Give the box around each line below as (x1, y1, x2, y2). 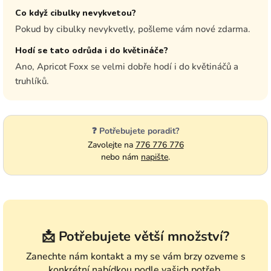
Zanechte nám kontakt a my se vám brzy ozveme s (25, 250, 246, 264)
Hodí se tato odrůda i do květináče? (15, 45, 168, 57)
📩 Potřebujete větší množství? (42, 227, 229, 246)
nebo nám (101, 151, 141, 163)
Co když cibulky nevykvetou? (15, 7, 136, 19)
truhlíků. (15, 75, 49, 88)
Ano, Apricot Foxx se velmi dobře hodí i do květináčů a (15, 60, 238, 73)
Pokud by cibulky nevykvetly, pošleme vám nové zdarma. (15, 23, 250, 36)
